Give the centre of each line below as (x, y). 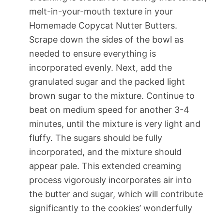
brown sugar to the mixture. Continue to (112, 95)
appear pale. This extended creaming (105, 166)
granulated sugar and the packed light (107, 81)
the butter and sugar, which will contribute (116, 194)
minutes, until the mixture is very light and (115, 124)
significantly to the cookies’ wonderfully (111, 208)
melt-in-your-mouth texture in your (101, 11)
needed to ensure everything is (93, 53)
